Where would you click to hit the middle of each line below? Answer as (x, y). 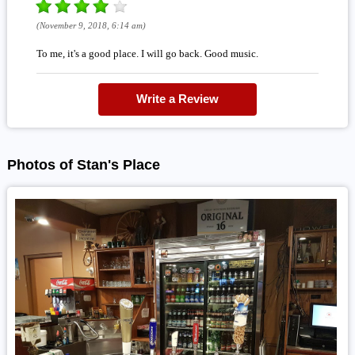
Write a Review (177, 98)
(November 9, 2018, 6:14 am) (91, 25)
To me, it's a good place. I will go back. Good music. (147, 53)
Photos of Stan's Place (83, 164)
